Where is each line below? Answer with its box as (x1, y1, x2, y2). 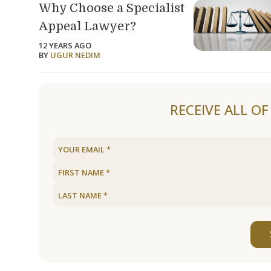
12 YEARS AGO (39, 40, 91, 51)
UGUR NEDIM (50, 50, 100, 61)
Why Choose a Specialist (39, 1, 184, 16)
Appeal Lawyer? (39, 19, 136, 34)
